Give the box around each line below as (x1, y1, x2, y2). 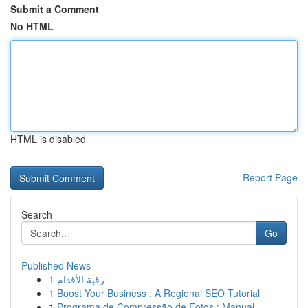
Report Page (243, 170, 298, 184)
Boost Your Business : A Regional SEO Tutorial (57, 286, 260, 300)
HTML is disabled (10, 132, 86, 146)
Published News (21, 258, 91, 272)
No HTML (10, 19, 54, 33)
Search (21, 208, 52, 221)
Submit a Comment (10, 2, 99, 16)
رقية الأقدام (57, 272, 104, 286)
